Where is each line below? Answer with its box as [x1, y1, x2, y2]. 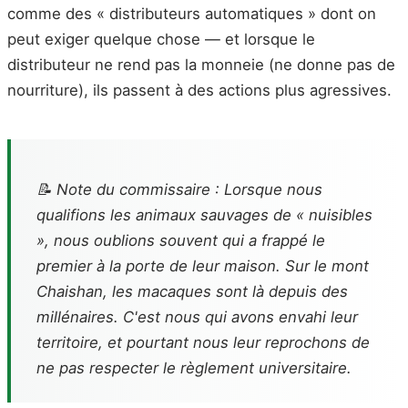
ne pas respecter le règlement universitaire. [36, 358, 352, 377]
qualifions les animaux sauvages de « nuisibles [36, 205, 372, 224]
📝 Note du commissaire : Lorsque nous [36, 179, 322, 199]
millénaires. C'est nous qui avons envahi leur [36, 307, 358, 326]
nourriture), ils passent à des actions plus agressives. [7, 80, 392, 99]
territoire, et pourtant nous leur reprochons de [36, 332, 370, 352]
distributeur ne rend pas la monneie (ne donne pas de [7, 55, 395, 74]
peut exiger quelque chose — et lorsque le [7, 29, 315, 48]
